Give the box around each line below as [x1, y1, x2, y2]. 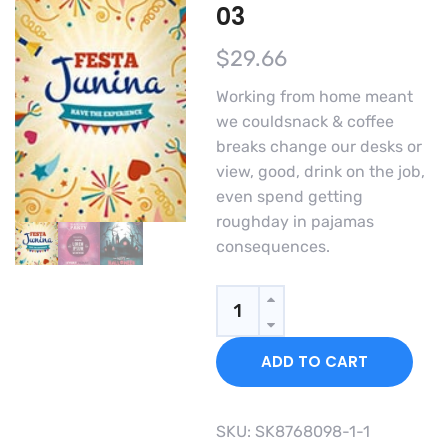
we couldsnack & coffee [215, 112, 394, 132]
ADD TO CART [260, 351, 368, 373]
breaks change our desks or [215, 137, 422, 157]
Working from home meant [215, 87, 413, 107]
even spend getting [215, 187, 363, 207]
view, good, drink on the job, [215, 162, 425, 182]
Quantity [231, 289, 309, 309]
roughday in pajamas [215, 212, 374, 232]
